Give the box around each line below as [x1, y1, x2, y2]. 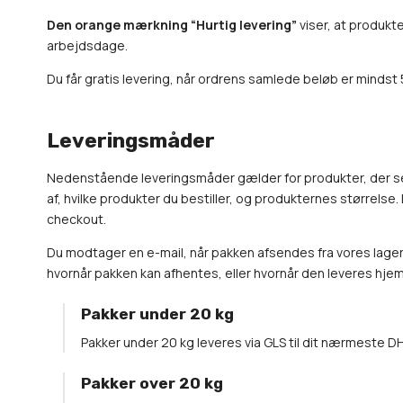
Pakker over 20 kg [81, 374, 223, 392]
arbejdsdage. [47, 37, 128, 54]
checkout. [47, 210, 106, 228]
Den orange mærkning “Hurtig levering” [47, 16, 297, 33]
